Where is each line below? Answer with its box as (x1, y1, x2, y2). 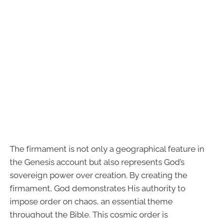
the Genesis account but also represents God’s (10, 157, 184, 167)
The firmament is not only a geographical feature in (10, 144, 204, 154)
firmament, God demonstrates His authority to (10, 183, 185, 194)
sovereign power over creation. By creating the (10, 170, 187, 181)
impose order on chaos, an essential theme (10, 197, 173, 207)
